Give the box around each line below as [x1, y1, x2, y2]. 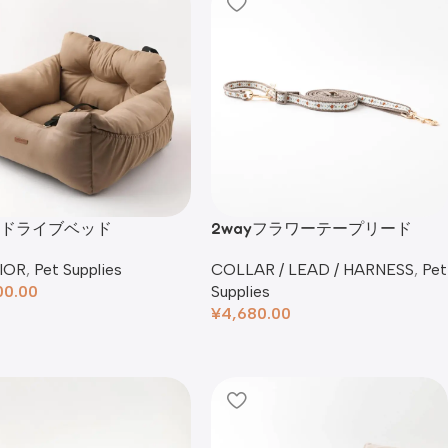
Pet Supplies [34, 260, 122, 279]
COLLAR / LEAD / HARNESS [211, 260, 414, 279]
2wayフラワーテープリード [211, 218, 412, 238]
